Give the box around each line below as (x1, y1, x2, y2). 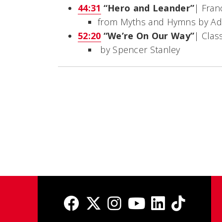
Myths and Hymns (120, 15, 196, 28)
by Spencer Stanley (98, 43, 183, 55)
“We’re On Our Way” (101, 29, 195, 42)
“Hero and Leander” (101, 1, 195, 14)
